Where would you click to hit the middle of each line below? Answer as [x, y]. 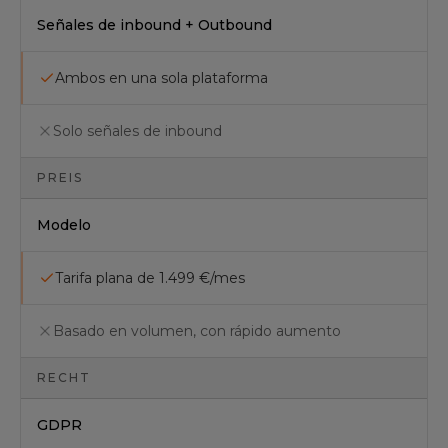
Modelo [64, 225]
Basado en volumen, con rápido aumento [197, 331]
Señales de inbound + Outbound [154, 25]
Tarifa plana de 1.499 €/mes [150, 278]
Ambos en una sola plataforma [161, 78]
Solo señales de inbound [137, 131]
